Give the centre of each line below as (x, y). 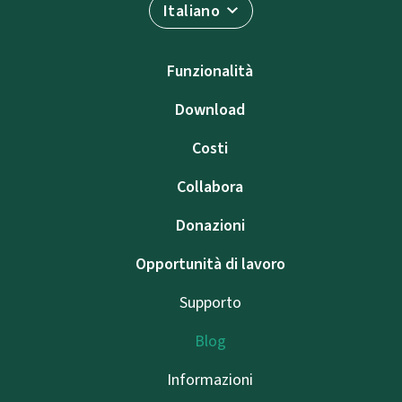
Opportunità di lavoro (210, 263)
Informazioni (210, 379)
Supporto (210, 302)
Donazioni (210, 225)
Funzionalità (210, 70)
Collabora (210, 186)
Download (210, 109)
